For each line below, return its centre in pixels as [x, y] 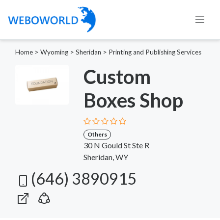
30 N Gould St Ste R [116, 145]
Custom [117, 76]
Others [97, 134]
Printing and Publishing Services [155, 52]
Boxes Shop [133, 100]
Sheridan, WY [106, 157]
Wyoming [54, 52]
